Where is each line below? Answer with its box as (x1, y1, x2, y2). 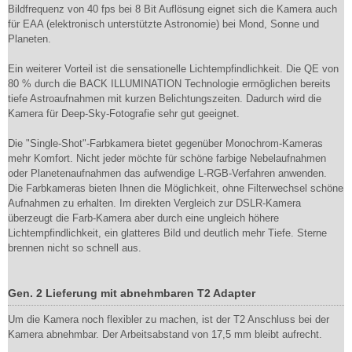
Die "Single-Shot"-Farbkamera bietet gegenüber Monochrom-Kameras (8, 137, 323, 149)
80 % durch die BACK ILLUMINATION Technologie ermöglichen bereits (8, 78, 331, 90)
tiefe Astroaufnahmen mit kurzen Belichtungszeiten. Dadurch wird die (8, 93, 321, 104)
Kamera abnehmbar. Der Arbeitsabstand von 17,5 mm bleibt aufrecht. (8, 328, 322, 340)
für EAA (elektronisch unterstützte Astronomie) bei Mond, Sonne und (8, 18, 319, 30)
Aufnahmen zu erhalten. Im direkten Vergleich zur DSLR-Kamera (8, 197, 301, 209)
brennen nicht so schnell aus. (8, 242, 141, 254)
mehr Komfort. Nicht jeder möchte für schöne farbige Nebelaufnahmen (8, 152, 326, 164)
